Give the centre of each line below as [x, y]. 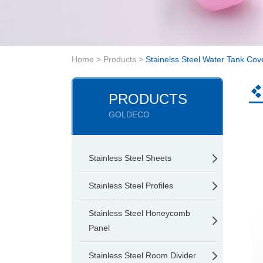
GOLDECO [129, 114]
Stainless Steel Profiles [131, 186]
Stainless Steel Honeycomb [139, 213]
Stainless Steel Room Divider [142, 255]
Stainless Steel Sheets [130, 158]
